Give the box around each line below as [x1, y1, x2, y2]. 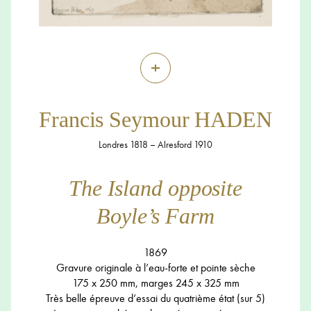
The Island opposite [68, 175, 243, 201]
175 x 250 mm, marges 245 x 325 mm [72, 276, 239, 291]
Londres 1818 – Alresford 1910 [99, 137, 212, 151]
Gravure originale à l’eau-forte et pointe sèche [56, 260, 255, 276]
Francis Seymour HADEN [39, 107, 272, 133]
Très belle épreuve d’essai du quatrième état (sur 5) [46, 291, 265, 306]
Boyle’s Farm [96, 203, 215, 228]
